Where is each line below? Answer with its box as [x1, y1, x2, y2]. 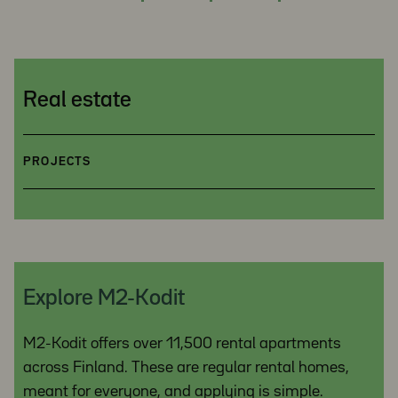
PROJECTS [23, 156, 92, 167]
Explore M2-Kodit [23, 289, 185, 308]
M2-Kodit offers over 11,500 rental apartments [23, 337, 341, 351]
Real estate [23, 91, 131, 110]
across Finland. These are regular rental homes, [23, 361, 349, 375]
